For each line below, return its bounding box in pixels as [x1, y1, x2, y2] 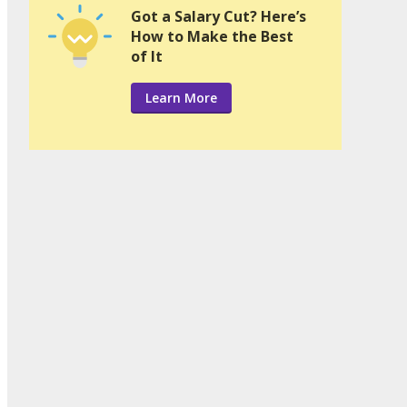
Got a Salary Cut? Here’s [131, 6, 306, 27]
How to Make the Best [131, 26, 293, 47]
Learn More [145, 89, 217, 107]
